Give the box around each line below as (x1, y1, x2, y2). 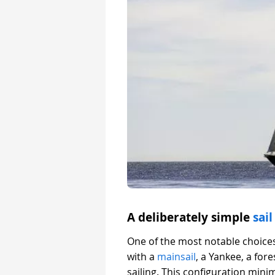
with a (127, 249, 157, 263)
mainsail (157, 249, 196, 263)
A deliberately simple (127, 209, 253, 225)
